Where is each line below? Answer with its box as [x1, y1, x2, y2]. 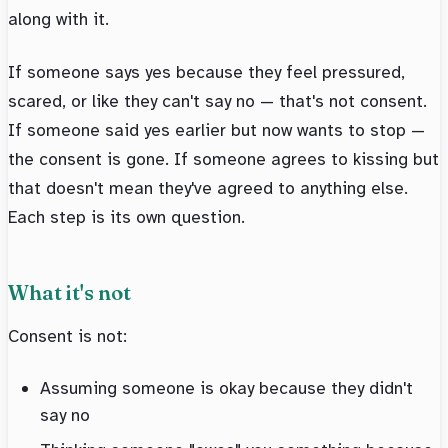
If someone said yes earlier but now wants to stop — [8, 119, 425, 142]
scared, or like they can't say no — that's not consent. [8, 90, 427, 113]
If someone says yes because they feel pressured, [8, 61, 405, 84]
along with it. [8, 8, 109, 31]
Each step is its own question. [8, 206, 245, 229]
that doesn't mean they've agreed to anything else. [8, 177, 408, 200]
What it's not [8, 280, 131, 306]
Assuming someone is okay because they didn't [40, 377, 413, 400]
